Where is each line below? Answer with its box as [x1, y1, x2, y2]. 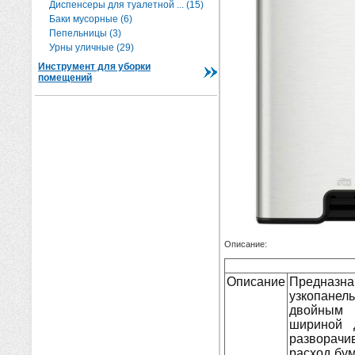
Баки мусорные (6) [49, 13, 132, 25]
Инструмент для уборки [38, 61, 151, 72]
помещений [38, 72, 92, 83]
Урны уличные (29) [49, 42, 134, 53]
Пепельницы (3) [49, 28, 121, 39]
